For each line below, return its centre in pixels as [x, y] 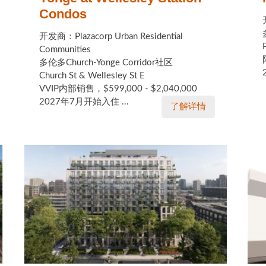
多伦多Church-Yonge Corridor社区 [106, 63]
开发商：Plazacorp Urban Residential [111, 37]
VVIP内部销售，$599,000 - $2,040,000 [118, 89]
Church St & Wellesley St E [92, 76]
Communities [65, 50]
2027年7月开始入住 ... [84, 102]
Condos [63, 14]
